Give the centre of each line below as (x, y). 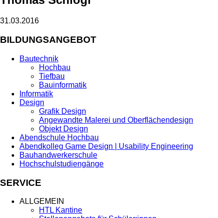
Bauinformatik (63, 85)
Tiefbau (52, 76)
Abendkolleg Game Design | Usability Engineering (106, 146)
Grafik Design (63, 111)
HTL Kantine (61, 210)
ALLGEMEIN (42, 201)
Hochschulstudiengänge (62, 163)
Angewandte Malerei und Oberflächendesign (116, 120)
